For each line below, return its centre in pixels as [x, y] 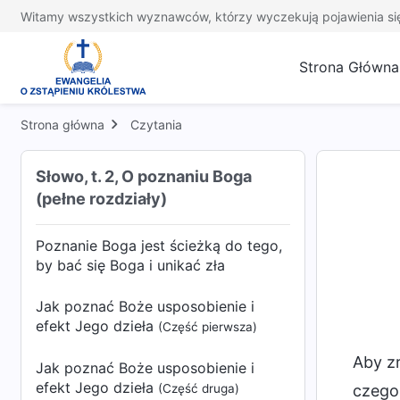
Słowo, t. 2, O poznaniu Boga [144, 176]
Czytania [156, 125]
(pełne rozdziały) [101, 199]
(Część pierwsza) [208, 327]
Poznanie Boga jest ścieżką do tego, [159, 246]
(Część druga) [199, 388]
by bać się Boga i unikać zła [130, 265]
